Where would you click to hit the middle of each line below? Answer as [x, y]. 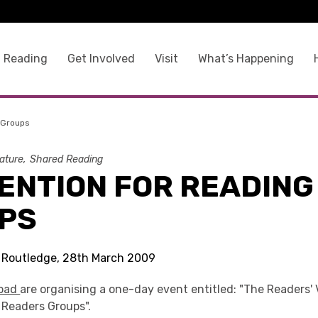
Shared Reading [67, 159]
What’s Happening [246, 58]
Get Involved [101, 58]
